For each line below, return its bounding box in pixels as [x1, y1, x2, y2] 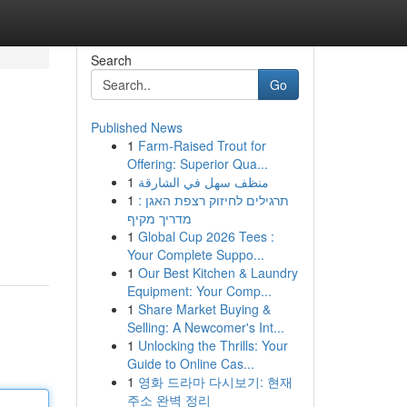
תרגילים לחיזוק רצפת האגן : [137, 191, 289, 209]
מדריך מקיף [126, 209, 192, 227]
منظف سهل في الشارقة [137, 173, 269, 191]
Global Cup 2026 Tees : [137, 227, 274, 245]
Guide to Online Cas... [126, 354, 254, 372]
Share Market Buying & [137, 300, 271, 318]
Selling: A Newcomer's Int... [126, 318, 284, 336]
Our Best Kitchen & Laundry [137, 263, 298, 282]
